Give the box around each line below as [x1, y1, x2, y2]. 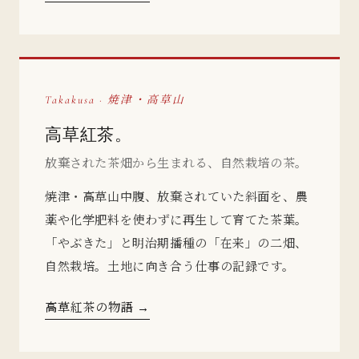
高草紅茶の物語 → [45, 297, 150, 315]
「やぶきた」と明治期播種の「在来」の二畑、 [45, 233, 308, 251]
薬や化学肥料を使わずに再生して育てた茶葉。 [45, 210, 308, 228]
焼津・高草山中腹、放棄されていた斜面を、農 [45, 187, 308, 204]
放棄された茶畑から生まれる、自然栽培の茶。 [45, 153, 308, 171]
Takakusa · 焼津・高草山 [45, 93, 185, 107]
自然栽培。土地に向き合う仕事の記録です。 [45, 256, 295, 274]
